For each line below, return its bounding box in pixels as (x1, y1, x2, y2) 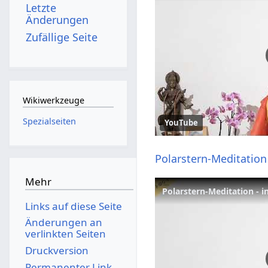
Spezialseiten (22, 115, 76, 127)
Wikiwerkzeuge (22, 95, 84, 106)
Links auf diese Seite (25, 199, 122, 213)
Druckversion (25, 243, 89, 257)
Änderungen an (25, 215, 102, 230)
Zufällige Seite (26, 29, 98, 44)
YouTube (165, 117, 199, 129)
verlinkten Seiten (25, 227, 106, 241)
